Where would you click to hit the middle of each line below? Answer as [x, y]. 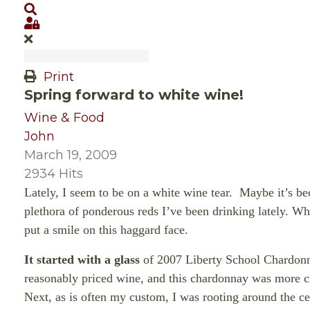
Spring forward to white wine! [134, 95]
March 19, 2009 [71, 155]
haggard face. [153, 230]
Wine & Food [64, 118]
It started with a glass [84, 259]
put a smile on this [71, 230]
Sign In [61, 23]
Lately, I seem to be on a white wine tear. [128, 192]
